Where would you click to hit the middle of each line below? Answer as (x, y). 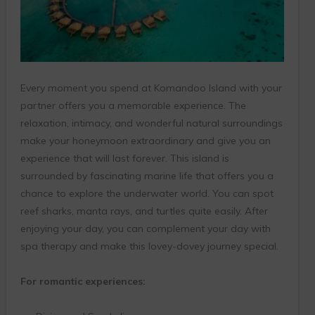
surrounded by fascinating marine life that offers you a (147, 176)
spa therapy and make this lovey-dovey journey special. (149, 246)
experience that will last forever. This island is (124, 159)
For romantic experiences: (83, 282)
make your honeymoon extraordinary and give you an (145, 141)
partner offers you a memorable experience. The (133, 106)
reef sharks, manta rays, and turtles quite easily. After (144, 211)
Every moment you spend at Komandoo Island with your (151, 88)
